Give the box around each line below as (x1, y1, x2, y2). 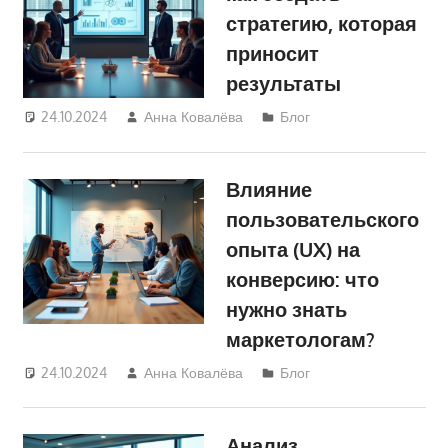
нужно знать (226, 296, 348, 323)
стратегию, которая (226, 10, 418, 37)
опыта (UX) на (226, 236, 361, 263)
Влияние (226, 176, 313, 203)
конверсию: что (226, 266, 380, 293)
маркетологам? (226, 326, 376, 353)
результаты (226, 70, 342, 97)
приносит (226, 40, 320, 67)
